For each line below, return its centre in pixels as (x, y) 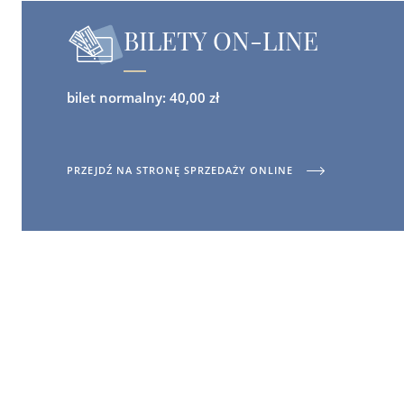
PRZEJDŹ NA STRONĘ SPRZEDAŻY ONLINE (180, 170)
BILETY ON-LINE (221, 40)
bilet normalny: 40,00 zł (143, 97)
